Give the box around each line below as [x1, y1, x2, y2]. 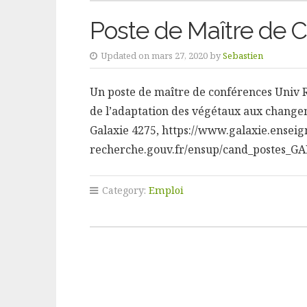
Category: [99, 184, 149, 197]
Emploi [148, 184, 184, 197]
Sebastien [222, 49, 263, 62]
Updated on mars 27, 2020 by [98, 49, 223, 62]
